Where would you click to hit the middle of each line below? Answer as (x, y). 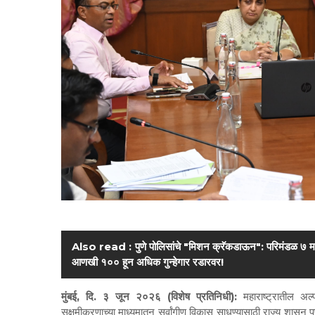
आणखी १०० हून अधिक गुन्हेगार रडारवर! (148, 262)
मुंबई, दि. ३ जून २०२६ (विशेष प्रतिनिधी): (152, 297)
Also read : (102, 247)
